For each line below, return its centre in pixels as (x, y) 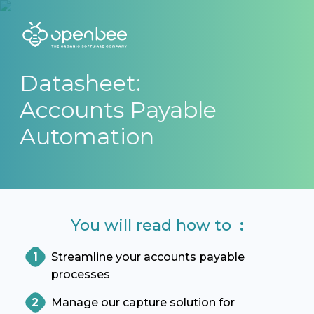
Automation (87, 136)
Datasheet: (80, 83)
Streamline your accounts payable (148, 257)
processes (80, 275)
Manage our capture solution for (143, 303)
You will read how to (153, 226)
